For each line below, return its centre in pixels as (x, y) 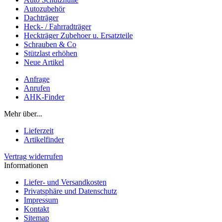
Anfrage (37, 79)
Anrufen (37, 88)
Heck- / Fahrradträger (57, 27)
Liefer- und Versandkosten (65, 182)
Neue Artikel (44, 62)
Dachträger (41, 18)
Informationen (26, 166)
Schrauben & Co (50, 45)
